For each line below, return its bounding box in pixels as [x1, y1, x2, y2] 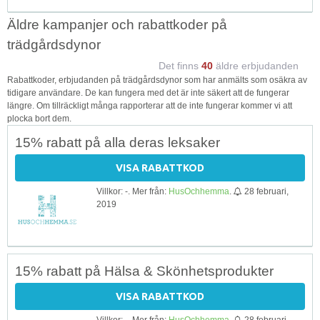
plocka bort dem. [7, 113, 71, 124]
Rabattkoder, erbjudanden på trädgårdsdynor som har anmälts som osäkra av [7, 74, 307, 85]
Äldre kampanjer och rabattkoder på [7, 16, 227, 32]
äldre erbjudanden [213, 59, 299, 71]
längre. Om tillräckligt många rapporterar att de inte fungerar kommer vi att [7, 100, 292, 111]
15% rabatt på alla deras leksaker [15, 134, 220, 150]
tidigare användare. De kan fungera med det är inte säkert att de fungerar [7, 87, 289, 98]
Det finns [159, 59, 201, 71]
